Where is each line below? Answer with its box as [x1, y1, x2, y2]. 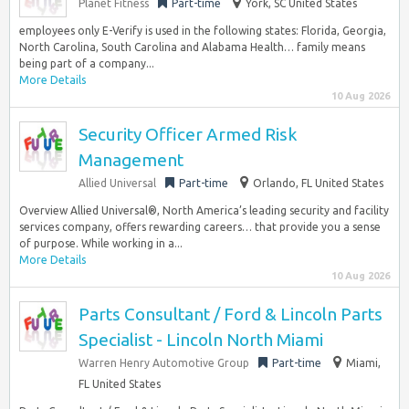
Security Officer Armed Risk [79, 124, 297, 144]
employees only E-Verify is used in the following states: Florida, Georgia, [19, 25, 386, 37]
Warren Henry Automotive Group [79, 357, 249, 369]
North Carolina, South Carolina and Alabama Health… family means [19, 41, 365, 53]
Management [79, 150, 184, 170]
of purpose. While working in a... [19, 237, 183, 249]
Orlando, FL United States [253, 177, 383, 189]
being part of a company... [19, 58, 154, 69]
